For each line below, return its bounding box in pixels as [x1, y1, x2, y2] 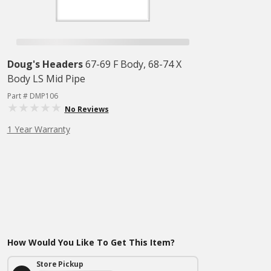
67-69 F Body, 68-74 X [85, 57, 181, 71]
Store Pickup [36, 259, 84, 269]
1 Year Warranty [7, 123, 70, 135]
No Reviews [64, 104, 109, 114]
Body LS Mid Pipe [7, 72, 85, 85]
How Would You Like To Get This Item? [7, 237, 175, 248]
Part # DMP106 [7, 91, 58, 101]
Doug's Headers [7, 57, 83, 71]
